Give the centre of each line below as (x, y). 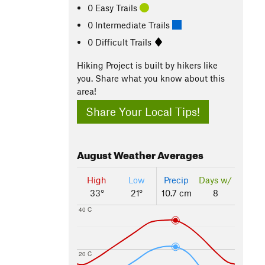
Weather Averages (158, 154)
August (94, 154)
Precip (176, 180)
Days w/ (215, 180)
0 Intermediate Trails (130, 25)
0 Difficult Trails (121, 42)
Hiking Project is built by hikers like (147, 65)
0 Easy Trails (114, 7)
